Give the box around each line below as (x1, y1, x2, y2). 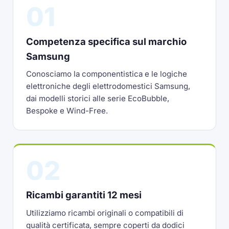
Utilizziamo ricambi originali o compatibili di (26, 208, 184, 218)
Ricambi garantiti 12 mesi (26, 189, 142, 201)
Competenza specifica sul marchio (26, 35, 187, 47)
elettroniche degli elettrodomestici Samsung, (26, 81, 191, 91)
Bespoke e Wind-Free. (26, 106, 108, 116)
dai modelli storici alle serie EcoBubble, (26, 94, 170, 104)
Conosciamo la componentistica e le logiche (26, 69, 188, 79)
